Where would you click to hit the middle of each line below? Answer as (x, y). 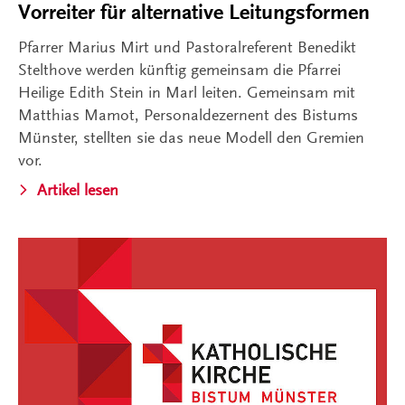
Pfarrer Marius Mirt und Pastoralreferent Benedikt (187, 47)
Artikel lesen (78, 189)
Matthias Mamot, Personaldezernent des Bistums (188, 114)
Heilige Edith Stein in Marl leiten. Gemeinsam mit (187, 92)
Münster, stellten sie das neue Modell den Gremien (191, 137)
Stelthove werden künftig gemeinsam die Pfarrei (179, 69)
